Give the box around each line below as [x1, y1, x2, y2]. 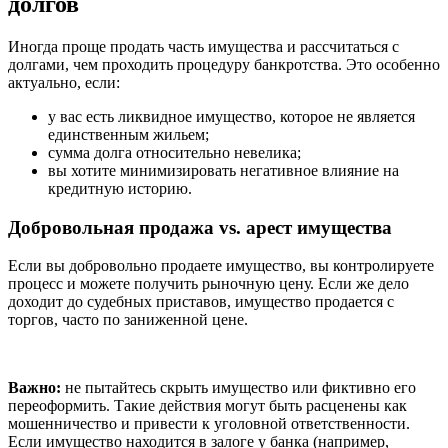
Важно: [8, 379, 61, 397]
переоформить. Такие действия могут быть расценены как [8, 397, 407, 415]
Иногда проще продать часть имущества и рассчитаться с [8, 37, 399, 55]
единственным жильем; [48, 125, 209, 143]
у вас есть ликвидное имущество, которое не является [48, 107, 415, 125]
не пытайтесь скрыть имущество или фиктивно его [61, 379, 416, 397]
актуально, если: [8, 73, 120, 91]
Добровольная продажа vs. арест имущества [8, 216, 392, 238]
